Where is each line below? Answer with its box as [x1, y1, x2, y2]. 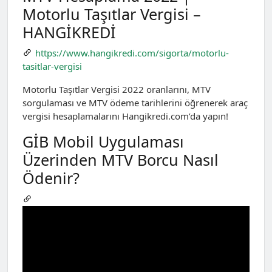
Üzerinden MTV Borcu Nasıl [22, 149, 219, 171]
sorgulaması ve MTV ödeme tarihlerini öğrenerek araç [22, 97, 248, 109]
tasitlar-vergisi [22, 60, 82, 73]
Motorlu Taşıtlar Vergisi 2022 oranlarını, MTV [22, 83, 211, 96]
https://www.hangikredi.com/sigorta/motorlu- [35, 46, 229, 59]
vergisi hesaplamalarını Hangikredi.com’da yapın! [22, 110, 228, 123]
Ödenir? [22, 168, 80, 189]
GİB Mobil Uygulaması [22, 131, 184, 152]
